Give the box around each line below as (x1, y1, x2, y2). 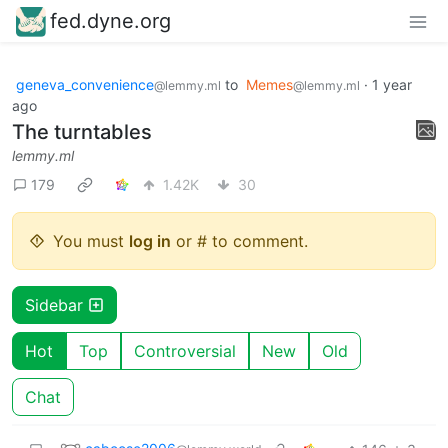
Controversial (134, 340, 236, 361)
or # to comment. (171, 230, 308, 251)
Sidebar (25, 294, 88, 315)
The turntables (12, 119, 152, 144)
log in (129, 230, 171, 251)
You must (53, 230, 129, 251)
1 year (372, 75, 412, 93)
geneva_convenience (16, 75, 154, 93)
